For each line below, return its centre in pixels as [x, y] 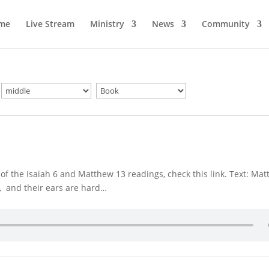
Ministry [107, 24]
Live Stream [50, 24]
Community [225, 24]
